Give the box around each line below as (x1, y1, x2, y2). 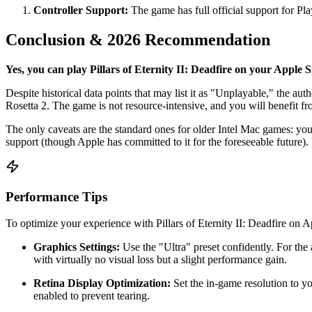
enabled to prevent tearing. (33, 290, 150, 302)
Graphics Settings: (33, 241, 120, 253)
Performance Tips (6, 189, 107, 204)
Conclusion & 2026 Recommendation (6, 30, 270, 49)
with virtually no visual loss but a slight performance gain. (33, 253, 287, 266)
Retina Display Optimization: (33, 277, 171, 290)
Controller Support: (33, 4, 128, 16)
